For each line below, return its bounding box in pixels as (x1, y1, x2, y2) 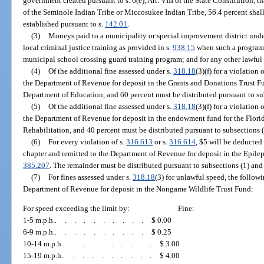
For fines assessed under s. (48, 172, 133, 181)
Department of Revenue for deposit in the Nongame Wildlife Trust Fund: (23, 184, 254, 193)
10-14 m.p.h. (23, 239, 64, 249)
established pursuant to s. (23, 19, 105, 28)
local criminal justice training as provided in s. (23, 42, 173, 52)
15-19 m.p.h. (23, 251, 64, 260)
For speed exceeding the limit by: (23, 204, 130, 213)
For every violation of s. (48, 137, 127, 146)
